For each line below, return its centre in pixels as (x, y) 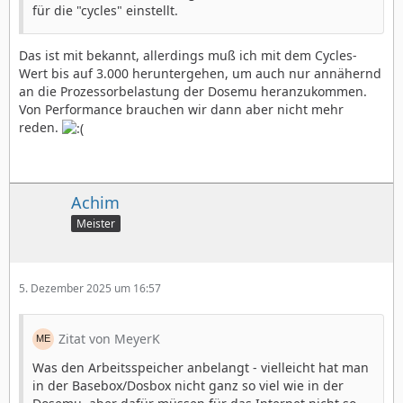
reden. (40, 127)
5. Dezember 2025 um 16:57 (90, 288)
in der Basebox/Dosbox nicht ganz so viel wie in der (188, 385)
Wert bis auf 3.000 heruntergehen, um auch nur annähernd (200, 73)
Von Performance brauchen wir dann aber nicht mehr (181, 109)
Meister (96, 223)
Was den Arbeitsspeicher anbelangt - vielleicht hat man (201, 367)
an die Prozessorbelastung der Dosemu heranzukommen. (193, 91)
